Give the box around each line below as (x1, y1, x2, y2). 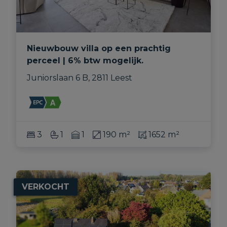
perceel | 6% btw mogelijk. (26, 56, 143, 66)
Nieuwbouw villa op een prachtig (26, 44, 171, 54)
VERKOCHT (22, 182, 69, 192)
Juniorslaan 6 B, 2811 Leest (26, 73, 132, 83)
